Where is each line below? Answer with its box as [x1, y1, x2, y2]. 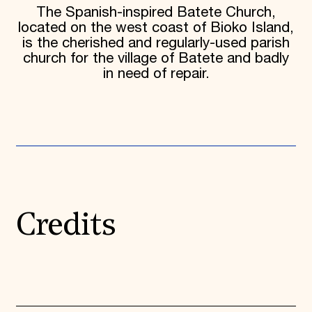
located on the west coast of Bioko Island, [18, 19, 294, 37]
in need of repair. [102, 65, 210, 83]
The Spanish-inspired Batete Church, [36, 4, 276, 22]
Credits [15, 210, 116, 242]
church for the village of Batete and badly [23, 50, 289, 68]
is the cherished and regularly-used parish [22, 35, 290, 52]
